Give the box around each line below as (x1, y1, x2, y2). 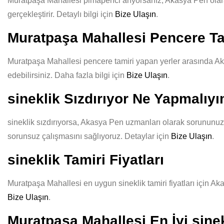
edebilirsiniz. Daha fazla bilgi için (7, 71, 126, 79)
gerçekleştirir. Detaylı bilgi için (7, 10, 115, 18)
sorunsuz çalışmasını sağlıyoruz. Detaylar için (7, 132, 171, 140)
